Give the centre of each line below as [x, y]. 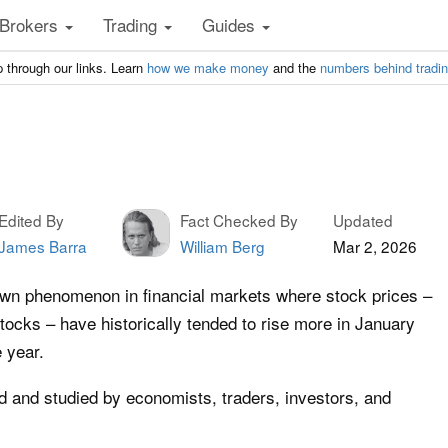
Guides [231, 24]
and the [294, 67]
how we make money [208, 67]
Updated [363, 220]
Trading [132, 24]
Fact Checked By [239, 220]
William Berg [222, 246]
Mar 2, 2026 [375, 246]
